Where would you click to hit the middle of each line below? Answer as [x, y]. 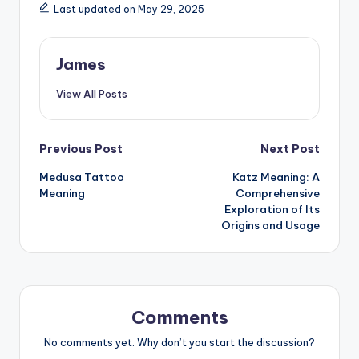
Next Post [290, 149]
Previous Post [81, 149]
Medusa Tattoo [82, 177]
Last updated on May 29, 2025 [129, 9]
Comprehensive [278, 193]
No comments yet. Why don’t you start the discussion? [179, 343]
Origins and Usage [270, 225]
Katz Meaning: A [276, 177]
